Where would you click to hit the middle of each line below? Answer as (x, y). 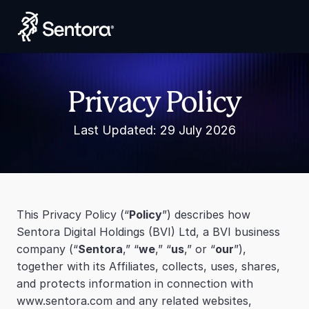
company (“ (47, 249)
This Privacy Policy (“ (73, 215)
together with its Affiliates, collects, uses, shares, (148, 266)
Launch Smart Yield (147, 84)
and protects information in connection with (135, 283)
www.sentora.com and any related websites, (134, 301)
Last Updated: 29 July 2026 (154, 130)
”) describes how (206, 215)
